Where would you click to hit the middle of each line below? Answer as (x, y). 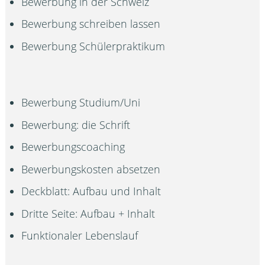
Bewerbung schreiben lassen (91, 24)
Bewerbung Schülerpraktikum (93, 46)
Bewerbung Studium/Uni (81, 103)
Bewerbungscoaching (73, 147)
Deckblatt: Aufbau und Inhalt (91, 191)
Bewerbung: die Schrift (76, 125)
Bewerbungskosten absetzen (91, 169)
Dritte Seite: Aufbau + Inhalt (88, 213)
